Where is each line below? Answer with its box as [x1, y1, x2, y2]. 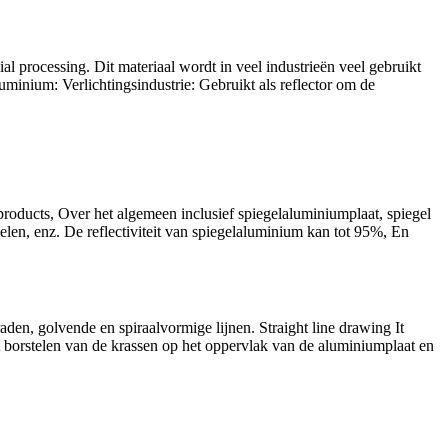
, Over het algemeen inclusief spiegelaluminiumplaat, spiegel [50, 205, 431, 223]
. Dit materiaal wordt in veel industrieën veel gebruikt [86, 57, 421, 75]
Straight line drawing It [259, 318, 404, 336]
